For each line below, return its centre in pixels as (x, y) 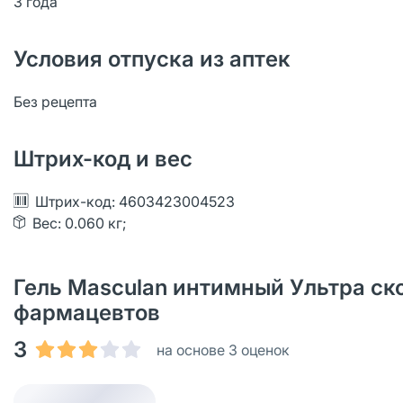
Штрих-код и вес (103, 159)
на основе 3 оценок (223, 350)
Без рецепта (55, 102)
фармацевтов (87, 313)
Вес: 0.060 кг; (80, 223)
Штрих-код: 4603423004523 (135, 201)
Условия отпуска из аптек (152, 59)
